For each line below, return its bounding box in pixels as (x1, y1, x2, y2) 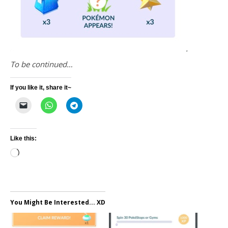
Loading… (19, 148, 52, 159)
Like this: (10, 134, 37, 142)
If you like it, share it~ (10, 83, 71, 91)
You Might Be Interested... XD (10, 197, 105, 207)
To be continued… (10, 59, 73, 69)
